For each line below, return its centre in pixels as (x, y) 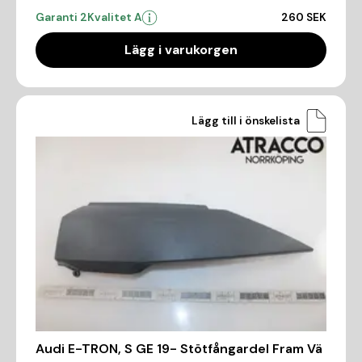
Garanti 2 (61, 18)
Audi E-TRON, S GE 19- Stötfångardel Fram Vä (179, 348)
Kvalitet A (114, 18)
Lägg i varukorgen (181, 50)
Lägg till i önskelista (246, 120)
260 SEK (304, 18)
